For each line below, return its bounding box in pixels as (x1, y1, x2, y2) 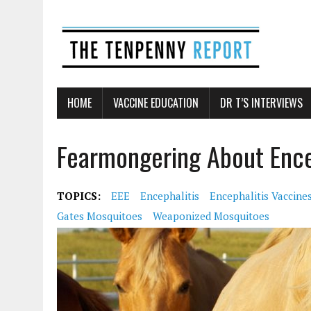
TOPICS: (57, 189, 101, 203)
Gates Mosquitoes (57, 209, 142, 223)
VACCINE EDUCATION (113, 94, 199, 111)
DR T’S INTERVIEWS (220, 94, 303, 111)
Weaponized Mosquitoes (153, 209, 269, 223)
